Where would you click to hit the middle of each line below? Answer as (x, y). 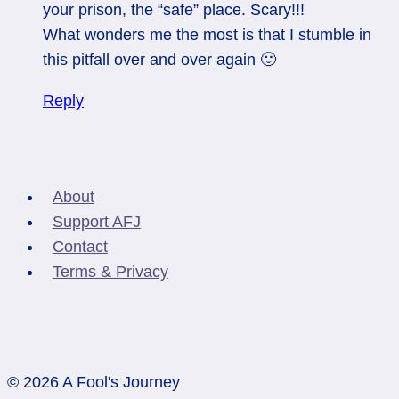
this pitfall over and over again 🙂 (159, 59)
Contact (80, 246)
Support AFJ (96, 221)
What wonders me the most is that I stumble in (207, 34)
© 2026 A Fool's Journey (94, 383)
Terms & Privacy (110, 271)
